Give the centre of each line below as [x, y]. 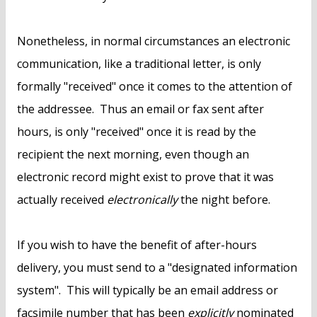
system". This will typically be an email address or [148, 290]
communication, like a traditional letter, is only [139, 64]
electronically [142, 200]
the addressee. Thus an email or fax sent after [140, 109]
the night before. [224, 200]
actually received [62, 200]
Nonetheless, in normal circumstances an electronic [154, 41]
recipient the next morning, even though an [133, 155]
